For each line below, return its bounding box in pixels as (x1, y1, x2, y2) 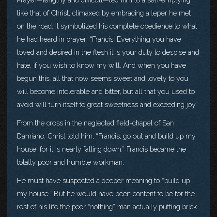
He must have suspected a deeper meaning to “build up (17, 176, 190, 185)
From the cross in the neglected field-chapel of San (17, 118, 174, 127)
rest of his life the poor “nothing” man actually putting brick (17, 202, 197, 211)
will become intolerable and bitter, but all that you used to (17, 87, 195, 95)
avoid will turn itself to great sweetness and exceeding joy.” (17, 100, 199, 108)
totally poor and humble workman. (17, 157, 124, 166)
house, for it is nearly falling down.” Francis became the (17, 144, 186, 153)
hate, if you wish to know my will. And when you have (17, 61, 186, 69)
